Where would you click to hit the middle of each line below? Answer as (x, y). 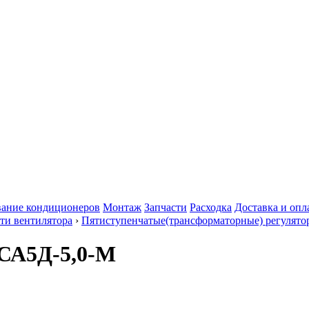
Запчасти (166, 207)
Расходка (211, 207)
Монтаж (122, 207)
